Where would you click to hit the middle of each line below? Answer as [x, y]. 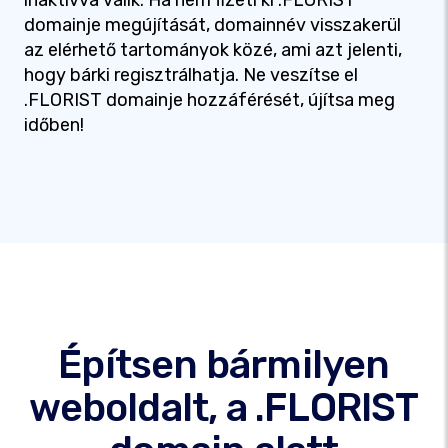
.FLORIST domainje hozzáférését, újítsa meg [209, 100]
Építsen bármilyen [224, 364]
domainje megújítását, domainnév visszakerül [212, 25]
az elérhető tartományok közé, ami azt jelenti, [213, 50]
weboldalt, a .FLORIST [224, 407]
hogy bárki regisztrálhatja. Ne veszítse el [191, 75]
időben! [54, 125]
